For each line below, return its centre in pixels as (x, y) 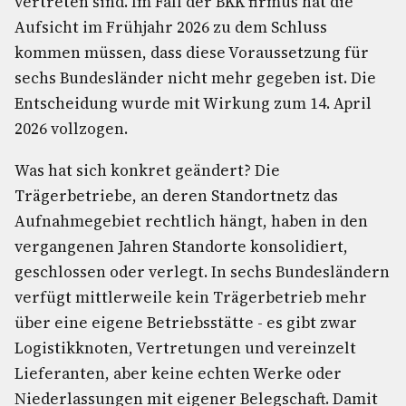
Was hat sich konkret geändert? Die (147, 170)
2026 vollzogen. (71, 129)
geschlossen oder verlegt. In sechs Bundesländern (202, 272)
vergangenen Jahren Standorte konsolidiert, (181, 246)
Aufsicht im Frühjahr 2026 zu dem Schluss (171, 27)
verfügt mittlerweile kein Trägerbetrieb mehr (191, 297)
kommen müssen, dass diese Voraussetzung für (192, 53)
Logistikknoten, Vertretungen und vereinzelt (185, 348)
